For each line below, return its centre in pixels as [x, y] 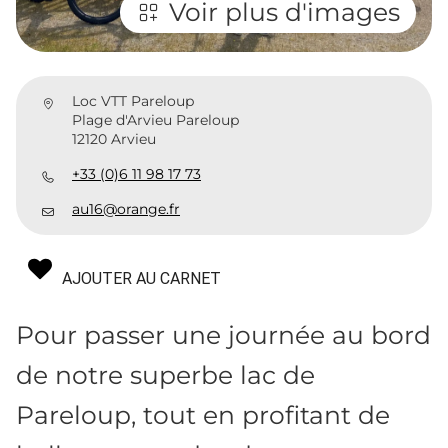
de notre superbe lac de [165, 375]
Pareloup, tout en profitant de [203, 415]
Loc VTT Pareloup [133, 101]
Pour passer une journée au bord [223, 335]
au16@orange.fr [126, 209]
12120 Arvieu [114, 139]
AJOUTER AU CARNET [141, 279]
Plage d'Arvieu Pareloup [155, 120]
